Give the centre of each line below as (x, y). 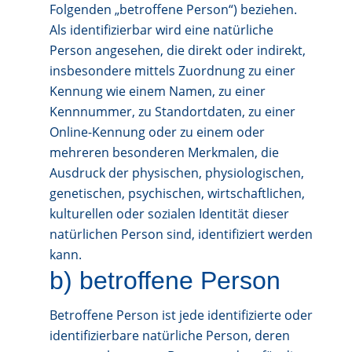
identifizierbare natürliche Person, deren (169, 335)
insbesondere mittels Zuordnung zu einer (172, 71)
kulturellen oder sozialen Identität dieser (169, 214)
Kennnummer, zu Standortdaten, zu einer (172, 112)
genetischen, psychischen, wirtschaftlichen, (177, 193)
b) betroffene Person (165, 280)
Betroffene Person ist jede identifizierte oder (181, 315)
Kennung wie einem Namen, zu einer (157, 91)
